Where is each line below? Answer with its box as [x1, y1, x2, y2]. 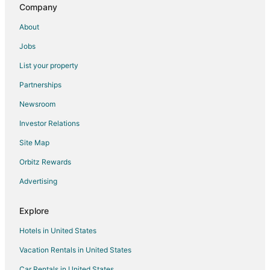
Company [19, 2, 57, 13]
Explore [19, 206, 49, 216]
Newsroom [19, 99, 55, 109]
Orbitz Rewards [19, 157, 71, 167]
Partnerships [19, 80, 61, 90]
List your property [19, 61, 78, 71]
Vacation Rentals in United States [19, 245, 131, 255]
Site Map [19, 138, 49, 148]
